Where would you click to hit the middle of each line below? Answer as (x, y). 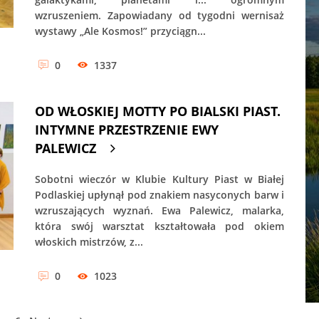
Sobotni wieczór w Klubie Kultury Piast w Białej (159, 179)
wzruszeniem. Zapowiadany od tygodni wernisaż (159, 15)
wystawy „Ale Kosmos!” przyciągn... (120, 31)
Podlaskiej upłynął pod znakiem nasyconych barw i (159, 195)
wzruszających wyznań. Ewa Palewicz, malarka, (159, 211)
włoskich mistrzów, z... (89, 242)
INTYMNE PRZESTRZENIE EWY (127, 130)
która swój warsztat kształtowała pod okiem (159, 226)
